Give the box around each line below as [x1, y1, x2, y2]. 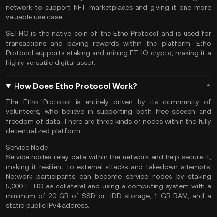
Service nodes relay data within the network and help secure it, [6, 153, 211, 161]
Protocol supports [6, 49, 65, 57]
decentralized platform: [6, 127, 82, 135]
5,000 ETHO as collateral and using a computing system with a [6, 182, 211, 190]
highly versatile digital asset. [6, 59, 95, 66]
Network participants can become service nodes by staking [6, 172, 211, 180]
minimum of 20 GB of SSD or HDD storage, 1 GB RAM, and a [6, 192, 211, 200]
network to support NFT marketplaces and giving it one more [6, 3, 211, 11]
